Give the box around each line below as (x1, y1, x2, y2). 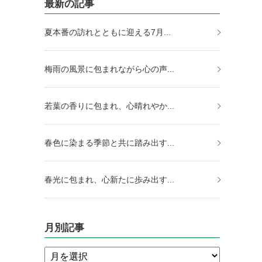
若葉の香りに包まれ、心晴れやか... (44, 101, 174, 111)
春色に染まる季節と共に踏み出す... (44, 138, 174, 147)
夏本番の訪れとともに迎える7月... (44, 27, 171, 37)
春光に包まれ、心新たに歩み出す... (44, 175, 174, 184)
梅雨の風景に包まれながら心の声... (44, 64, 174, 74)
